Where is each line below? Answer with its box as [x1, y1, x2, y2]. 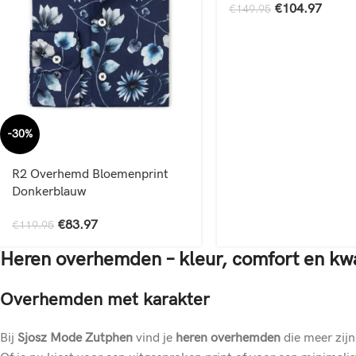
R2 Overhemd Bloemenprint [12, 166, 168, 182]
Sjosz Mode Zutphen [17, 330, 133, 346]
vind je [133, 330, 176, 346]
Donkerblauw [12, 184, 87, 199]
